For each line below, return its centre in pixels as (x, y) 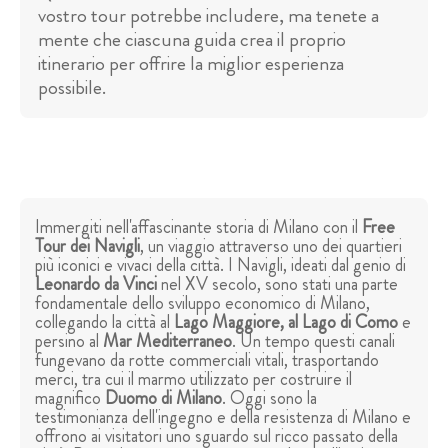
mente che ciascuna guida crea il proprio (192, 40)
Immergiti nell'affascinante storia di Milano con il (198, 227)
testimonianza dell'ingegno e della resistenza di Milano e (223, 417)
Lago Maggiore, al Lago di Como (286, 322)
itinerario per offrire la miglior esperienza (191, 64)
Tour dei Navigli (87, 246)
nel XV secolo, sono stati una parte (277, 284)
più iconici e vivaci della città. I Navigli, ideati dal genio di (220, 265)
